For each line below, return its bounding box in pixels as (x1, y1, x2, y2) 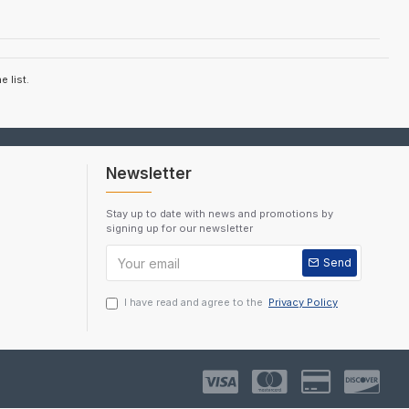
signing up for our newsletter (106, 222, 253, 235)
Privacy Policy (268, 296, 338, 309)
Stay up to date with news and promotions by (106, 207, 333, 220)
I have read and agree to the (124, 296, 266, 309)
